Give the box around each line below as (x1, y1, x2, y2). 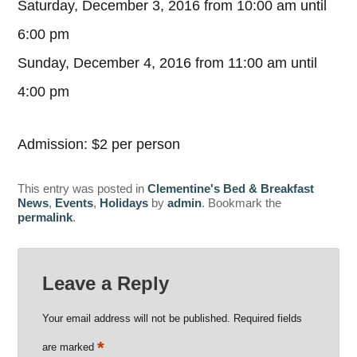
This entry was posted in (18, 181, 148, 195)
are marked (41, 341, 97, 354)
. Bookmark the (202, 195, 282, 210)
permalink (18, 210, 73, 224)
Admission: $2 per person (18, 135, 181, 152)
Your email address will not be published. (41, 312, 230, 325)
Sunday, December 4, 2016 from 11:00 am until (18, 55, 318, 72)
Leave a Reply (41, 273, 169, 295)
